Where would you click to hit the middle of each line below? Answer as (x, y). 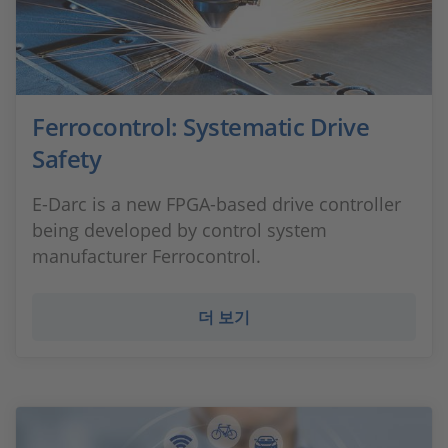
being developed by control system (179, 230)
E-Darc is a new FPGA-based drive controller (216, 204)
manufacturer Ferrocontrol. (146, 256)
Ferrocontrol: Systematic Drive (200, 126)
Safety (66, 158)
